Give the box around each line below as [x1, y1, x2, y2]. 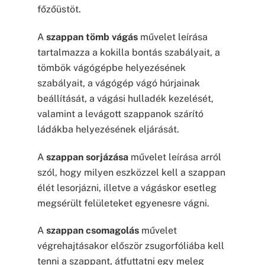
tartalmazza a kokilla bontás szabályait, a [37, 46, 220, 58]
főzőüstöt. [37, 4, 81, 15]
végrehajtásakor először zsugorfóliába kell [37, 240, 224, 252]
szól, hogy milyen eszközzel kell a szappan [37, 166, 225, 178]
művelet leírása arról [128, 151, 221, 163]
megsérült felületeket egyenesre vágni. [37, 197, 209, 209]
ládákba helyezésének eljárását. [37, 123, 179, 135]
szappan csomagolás [46, 225, 139, 237]
